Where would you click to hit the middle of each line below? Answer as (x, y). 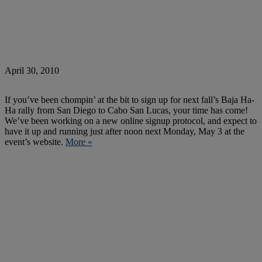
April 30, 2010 (32, 70)
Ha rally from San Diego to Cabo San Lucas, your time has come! (126, 110)
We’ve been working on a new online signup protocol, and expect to (131, 120)
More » (79, 142)
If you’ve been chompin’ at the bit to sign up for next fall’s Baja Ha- (130, 99)
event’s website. (35, 142)
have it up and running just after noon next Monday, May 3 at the (125, 131)
